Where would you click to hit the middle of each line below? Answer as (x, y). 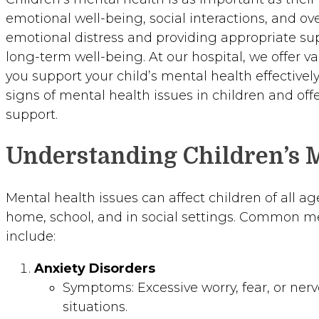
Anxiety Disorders (95, 269)
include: (31, 237)
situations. (95, 307)
